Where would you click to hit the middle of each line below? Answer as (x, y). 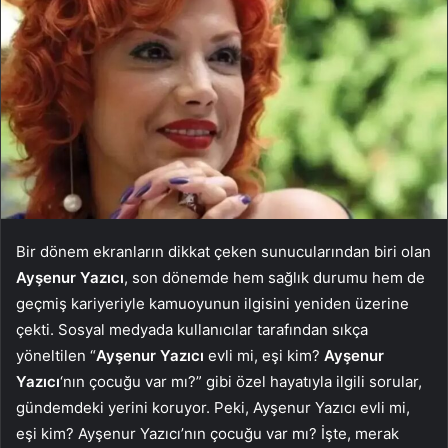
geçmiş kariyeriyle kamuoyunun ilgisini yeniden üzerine (212, 304)
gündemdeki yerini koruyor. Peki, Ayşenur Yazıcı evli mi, (213, 408)
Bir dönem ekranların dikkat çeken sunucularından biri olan (223, 252)
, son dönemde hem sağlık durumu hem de (274, 278)
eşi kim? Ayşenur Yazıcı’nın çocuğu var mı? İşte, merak (207, 434)
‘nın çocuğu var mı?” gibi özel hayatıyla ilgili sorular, (241, 382)
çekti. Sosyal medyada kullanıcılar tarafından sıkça (192, 330)
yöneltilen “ (56, 356)
